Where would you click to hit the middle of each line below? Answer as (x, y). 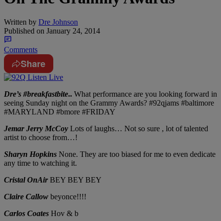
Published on (24, 31)
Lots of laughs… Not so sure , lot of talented (138, 129)
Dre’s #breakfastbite (36, 94)
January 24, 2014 (72, 31)
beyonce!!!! (67, 197)
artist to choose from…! (41, 138)
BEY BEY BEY (75, 180)
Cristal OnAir (26, 180)
